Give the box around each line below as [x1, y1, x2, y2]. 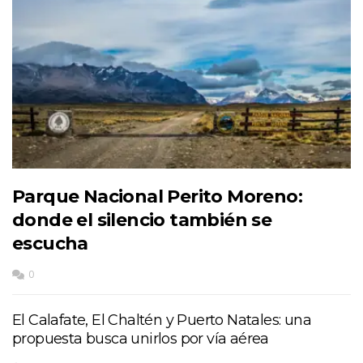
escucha [12, 232, 88, 254]
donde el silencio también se [12, 208, 272, 231]
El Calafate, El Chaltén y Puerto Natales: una [12, 310, 311, 329]
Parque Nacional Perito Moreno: [12, 185, 302, 207]
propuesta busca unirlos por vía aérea [12, 329, 269, 348]
